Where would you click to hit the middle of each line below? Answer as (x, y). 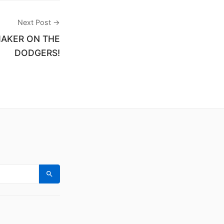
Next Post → (39, 22)
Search (60, 177)
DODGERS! (37, 53)
